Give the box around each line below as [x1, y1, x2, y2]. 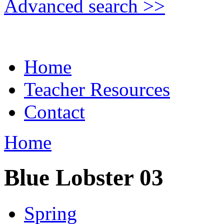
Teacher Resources [24, 78, 170, 100]
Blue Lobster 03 [4, 164, 163, 191]
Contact [24, 101, 85, 122]
